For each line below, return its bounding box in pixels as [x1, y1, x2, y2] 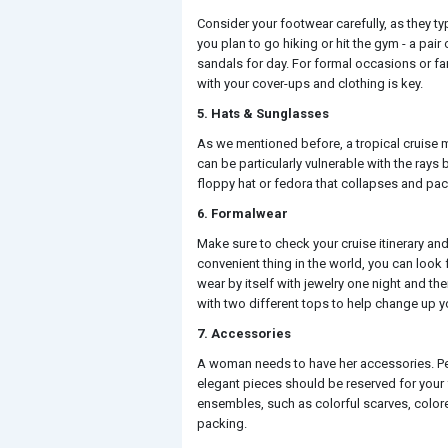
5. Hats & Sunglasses [197, 106, 329, 121]
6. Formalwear [197, 206, 288, 221]
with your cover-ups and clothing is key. [197, 76, 423, 91]
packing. [197, 416, 247, 431]
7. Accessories [197, 326, 291, 341]
